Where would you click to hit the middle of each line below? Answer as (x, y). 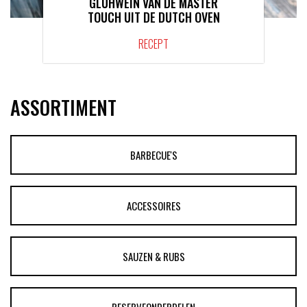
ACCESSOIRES (153, 205)
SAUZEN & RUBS (153, 256)
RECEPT (153, 44)
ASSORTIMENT (63, 107)
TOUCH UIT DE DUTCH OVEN (153, 17)
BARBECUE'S (153, 155)
